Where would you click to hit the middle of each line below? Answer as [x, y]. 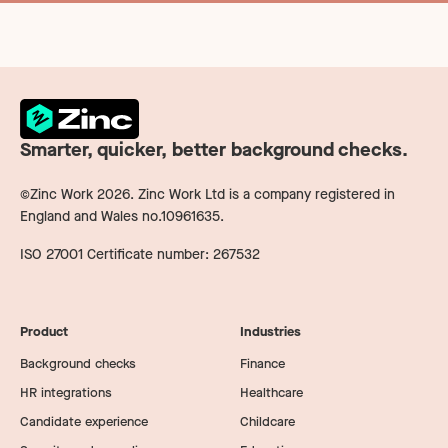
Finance [262, 363]
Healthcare [271, 392]
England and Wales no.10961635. [122, 216]
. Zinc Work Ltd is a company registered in [262, 194]
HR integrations [66, 392]
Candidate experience [84, 421]
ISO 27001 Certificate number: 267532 [140, 254]
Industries [270, 331]
